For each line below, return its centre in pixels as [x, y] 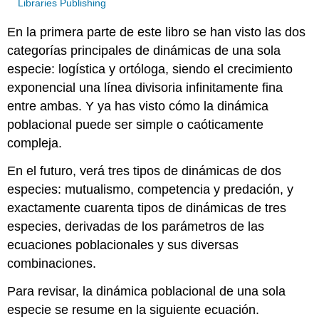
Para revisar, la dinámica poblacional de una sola [147, 291]
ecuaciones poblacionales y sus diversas [123, 245]
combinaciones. [52, 263]
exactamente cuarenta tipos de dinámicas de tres [147, 208]
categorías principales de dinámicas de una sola [144, 50]
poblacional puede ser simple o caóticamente [136, 124]
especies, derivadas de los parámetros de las [136, 226]
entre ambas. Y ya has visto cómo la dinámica [138, 106]
